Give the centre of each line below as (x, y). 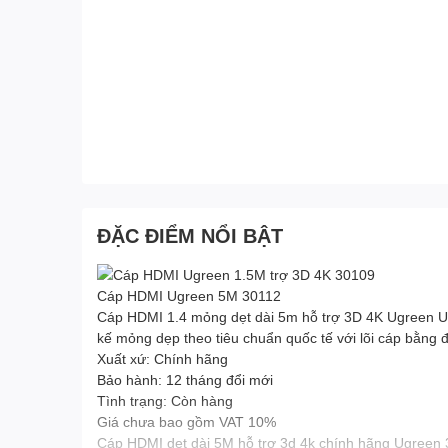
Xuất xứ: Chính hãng (162, 358)
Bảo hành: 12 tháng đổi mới (185, 379)
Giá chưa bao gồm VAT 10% (186, 421)
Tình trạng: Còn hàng (165, 400)
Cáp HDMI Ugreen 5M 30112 (189, 295)
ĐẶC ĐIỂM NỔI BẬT (190, 234)
